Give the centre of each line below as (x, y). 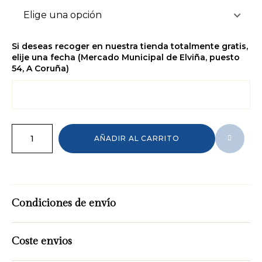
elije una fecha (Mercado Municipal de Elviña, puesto (126, 57)
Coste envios (42, 241)
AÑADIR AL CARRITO (137, 138)
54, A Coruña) (40, 68)
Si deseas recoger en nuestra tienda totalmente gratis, (130, 46)
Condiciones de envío (64, 203)
